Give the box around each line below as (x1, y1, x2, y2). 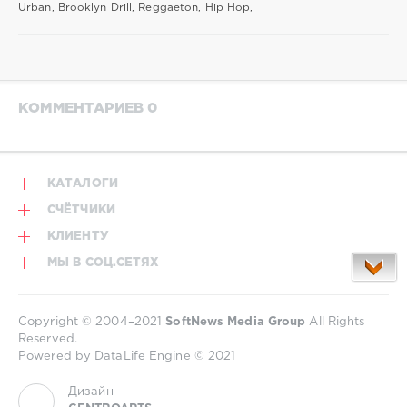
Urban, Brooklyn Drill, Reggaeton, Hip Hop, (18, 3, 253, 14)
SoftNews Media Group (165, 316, 306, 327)
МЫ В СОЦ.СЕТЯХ (47, 257, 160, 268)
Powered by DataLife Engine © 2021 (18, 351, 236, 362)
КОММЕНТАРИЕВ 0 (18, 103, 157, 115)
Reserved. (18, 333, 77, 344)
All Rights (305, 316, 365, 327)
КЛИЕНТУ (47, 231, 109, 242)
